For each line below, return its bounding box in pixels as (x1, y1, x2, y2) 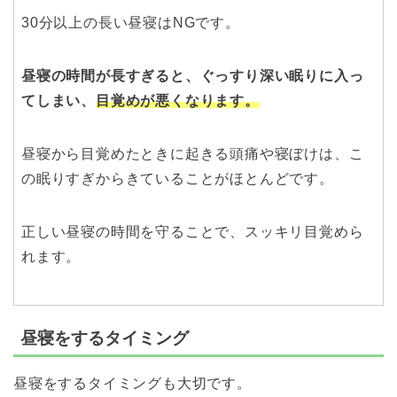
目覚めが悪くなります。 (96, 93, 260, 109)
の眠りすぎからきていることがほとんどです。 (21, 171, 334, 187)
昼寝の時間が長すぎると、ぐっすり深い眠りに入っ (21, 68, 364, 84)
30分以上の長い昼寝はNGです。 (21, 15, 240, 31)
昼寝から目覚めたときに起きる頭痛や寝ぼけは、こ (21, 146, 364, 162)
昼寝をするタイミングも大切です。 (13, 375, 252, 391)
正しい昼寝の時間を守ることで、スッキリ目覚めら (21, 224, 364, 240)
